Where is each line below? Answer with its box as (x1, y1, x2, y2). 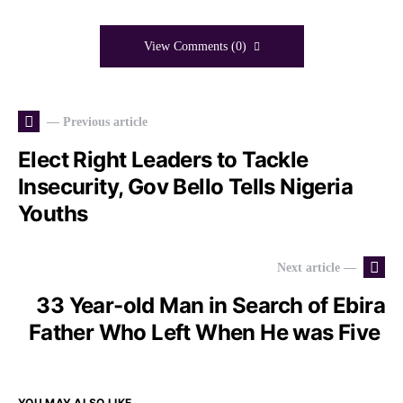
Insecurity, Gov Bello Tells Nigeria (18, 174, 353, 200)
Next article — (277, 260, 356, 274)
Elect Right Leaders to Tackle (18, 147, 309, 173)
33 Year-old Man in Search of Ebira (36, 292, 385, 318)
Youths (18, 201, 93, 227)
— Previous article (47, 114, 148, 129)
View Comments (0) (143, 40, 246, 53)
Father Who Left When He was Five (28, 319, 385, 345)
